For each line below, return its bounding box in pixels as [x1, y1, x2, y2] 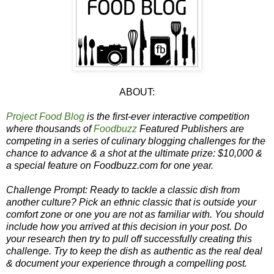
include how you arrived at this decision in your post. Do [6, 221, 247, 232]
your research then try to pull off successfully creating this [6, 233, 252, 244]
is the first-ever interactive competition [84, 111, 250, 122]
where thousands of [6, 123, 94, 134]
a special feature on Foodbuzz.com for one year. [6, 160, 213, 171]
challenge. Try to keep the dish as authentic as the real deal [6, 245, 262, 256]
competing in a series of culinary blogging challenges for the [6, 135, 265, 146]
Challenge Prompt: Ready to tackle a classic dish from [6, 184, 240, 195]
